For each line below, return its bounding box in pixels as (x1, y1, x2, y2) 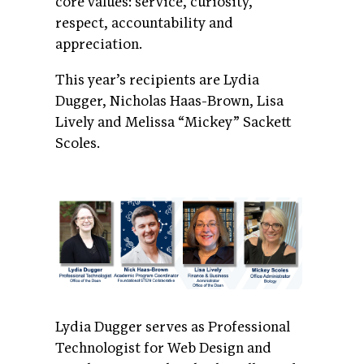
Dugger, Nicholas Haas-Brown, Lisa (55, 93, 284, 110)
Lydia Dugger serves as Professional (55, 318, 290, 336)
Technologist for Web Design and (55, 339, 271, 357)
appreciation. (55, 36, 142, 54)
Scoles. (55, 135, 100, 153)
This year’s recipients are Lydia (55, 71, 259, 89)
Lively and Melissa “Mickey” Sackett (55, 114, 292, 132)
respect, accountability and (55, 15, 233, 32)
